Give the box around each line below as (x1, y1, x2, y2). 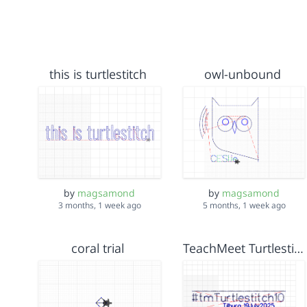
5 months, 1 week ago (202, 199, 286, 212)
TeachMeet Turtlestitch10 (293, 240, 304, 257)
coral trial (71, 240, 125, 257)
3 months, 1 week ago (58, 199, 141, 212)
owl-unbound (204, 66, 281, 82)
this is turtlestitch (49, 66, 147, 82)
